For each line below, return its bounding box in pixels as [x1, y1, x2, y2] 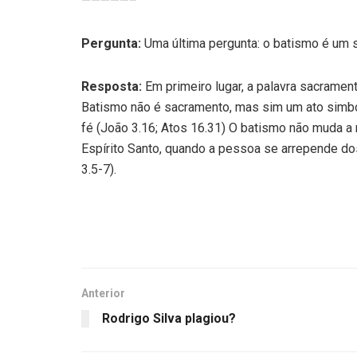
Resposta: [81, 78, 142, 94]
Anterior [81, 286, 125, 300]
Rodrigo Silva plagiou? [102, 310, 236, 326]
